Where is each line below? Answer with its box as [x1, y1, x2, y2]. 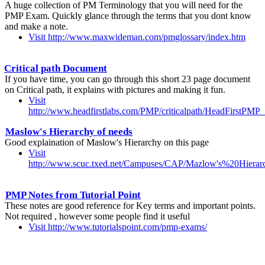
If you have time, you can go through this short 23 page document [5, 73, 250, 84]
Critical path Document [4, 62, 107, 74]
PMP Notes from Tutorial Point [5, 189, 141, 201]
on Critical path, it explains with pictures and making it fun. [5, 84, 225, 95]
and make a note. [5, 21, 68, 31]
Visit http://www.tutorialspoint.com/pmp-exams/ [28, 221, 207, 232]
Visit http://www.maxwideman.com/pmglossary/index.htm [28, 31, 245, 42]
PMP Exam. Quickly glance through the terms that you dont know [5, 10, 251, 21]
